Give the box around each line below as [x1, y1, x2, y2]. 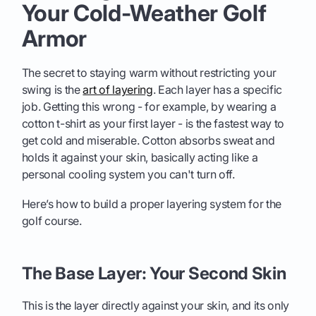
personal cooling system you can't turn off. [21, 166, 235, 181]
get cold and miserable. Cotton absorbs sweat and [21, 133, 275, 147]
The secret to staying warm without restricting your [21, 65, 276, 80]
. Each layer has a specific [152, 82, 282, 97]
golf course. [21, 213, 82, 228]
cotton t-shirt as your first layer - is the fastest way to [21, 116, 285, 130]
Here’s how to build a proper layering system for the [21, 196, 281, 211]
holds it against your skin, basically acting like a [21, 150, 258, 164]
